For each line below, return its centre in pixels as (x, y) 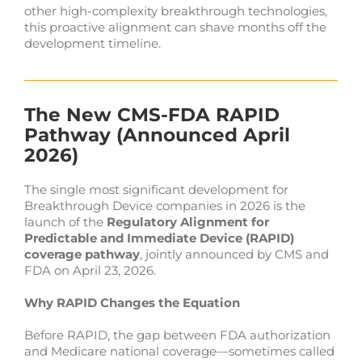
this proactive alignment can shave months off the (175, 27)
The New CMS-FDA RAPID (152, 114)
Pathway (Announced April (157, 135)
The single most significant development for (156, 189)
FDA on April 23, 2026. (90, 270)
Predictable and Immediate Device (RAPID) (159, 238)
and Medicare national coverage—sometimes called (179, 351)
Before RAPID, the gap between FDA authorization (177, 335)
